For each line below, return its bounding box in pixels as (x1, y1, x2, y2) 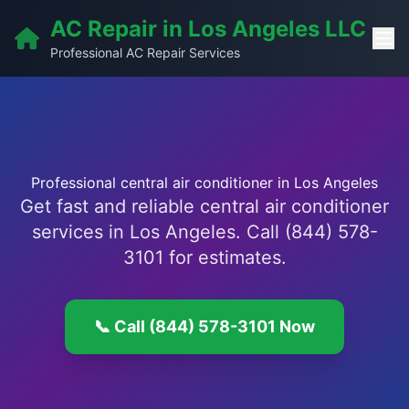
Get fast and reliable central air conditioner (20, 195, 389, 217)
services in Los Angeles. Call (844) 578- (31, 221, 378, 243)
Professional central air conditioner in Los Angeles (31, 173, 378, 192)
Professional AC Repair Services (50, 45, 240, 60)
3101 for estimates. (122, 246, 287, 268)
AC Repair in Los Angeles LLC (50, 16, 366, 42)
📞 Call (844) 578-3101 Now (94, 317, 315, 336)
